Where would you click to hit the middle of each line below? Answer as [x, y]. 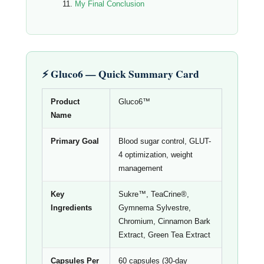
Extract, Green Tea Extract [164, 235]
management [141, 169]
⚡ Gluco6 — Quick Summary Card [121, 74]
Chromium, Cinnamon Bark [164, 222]
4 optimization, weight [156, 155]
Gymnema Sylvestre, [155, 208]
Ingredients [71, 208]
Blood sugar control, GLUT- [165, 141]
